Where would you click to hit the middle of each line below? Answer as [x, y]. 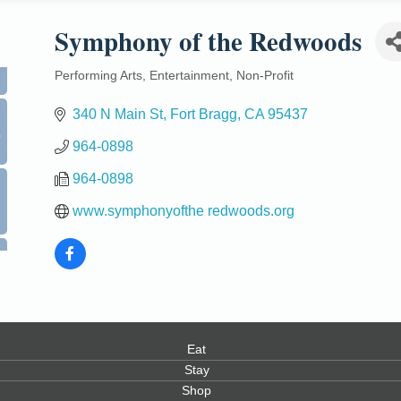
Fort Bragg [203, 114]
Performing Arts [98, 76]
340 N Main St [117, 114]
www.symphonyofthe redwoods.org [183, 211]
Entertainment [189, 76]
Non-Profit [264, 76]
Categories [90, 88]
